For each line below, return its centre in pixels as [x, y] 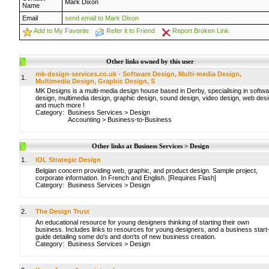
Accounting [84, 119]
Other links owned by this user [149, 61]
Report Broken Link [201, 31]
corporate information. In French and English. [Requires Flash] [126, 178]
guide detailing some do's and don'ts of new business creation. [126, 237]
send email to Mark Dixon [102, 18]
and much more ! [60, 105]
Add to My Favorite [61, 31]
